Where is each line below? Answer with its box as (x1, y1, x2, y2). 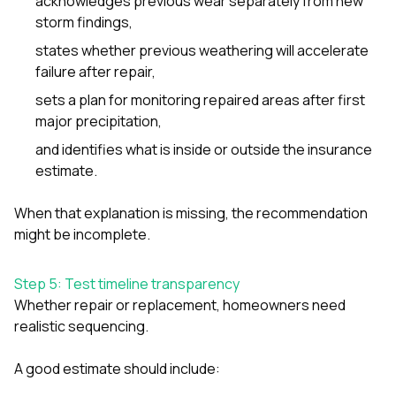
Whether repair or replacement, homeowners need (14, 294, 346, 315)
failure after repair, (35, 61, 156, 81)
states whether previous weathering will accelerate (35, 40, 369, 60)
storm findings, (35, 11, 133, 32)
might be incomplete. (14, 224, 150, 244)
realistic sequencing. (14, 316, 148, 336)
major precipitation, (35, 110, 162, 131)
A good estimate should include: (14, 358, 220, 378)
